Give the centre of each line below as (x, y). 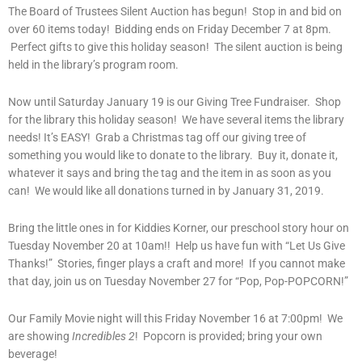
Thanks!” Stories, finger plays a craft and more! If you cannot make (177, 264)
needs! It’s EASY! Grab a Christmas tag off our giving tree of (157, 138)
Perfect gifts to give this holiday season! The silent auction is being (175, 47)
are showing (40, 337)
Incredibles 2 (103, 337)
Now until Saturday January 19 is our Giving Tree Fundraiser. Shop (175, 102)
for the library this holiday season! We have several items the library (176, 120)
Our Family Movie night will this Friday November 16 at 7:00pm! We (175, 319)
